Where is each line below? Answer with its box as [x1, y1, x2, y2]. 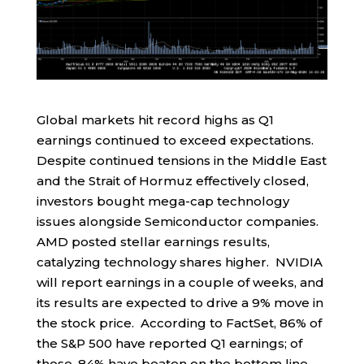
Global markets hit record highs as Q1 [36, 111, 274, 128]
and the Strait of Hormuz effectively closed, [36, 172, 309, 188]
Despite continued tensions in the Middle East [36, 152, 327, 168]
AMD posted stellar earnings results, [36, 233, 270, 249]
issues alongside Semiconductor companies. [36, 213, 322, 229]
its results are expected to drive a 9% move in [36, 294, 323, 310]
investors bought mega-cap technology [36, 193, 289, 209]
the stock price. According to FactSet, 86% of [36, 314, 322, 331]
